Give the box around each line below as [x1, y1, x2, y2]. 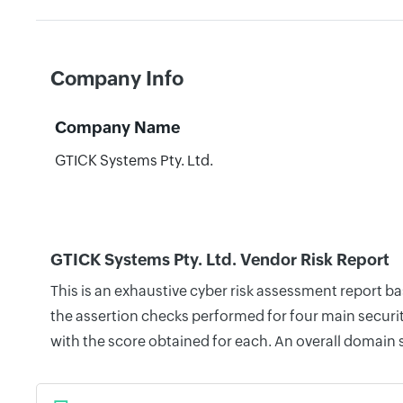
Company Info [50, 67, 184, 90]
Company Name [54, 118, 180, 137]
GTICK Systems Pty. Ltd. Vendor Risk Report [50, 250, 390, 269]
